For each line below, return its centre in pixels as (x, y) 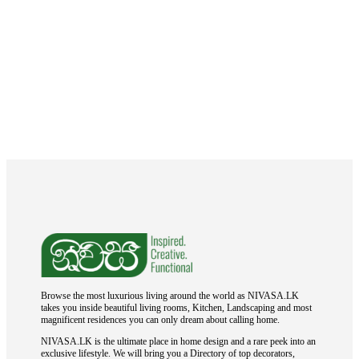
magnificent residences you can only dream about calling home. (161, 319)
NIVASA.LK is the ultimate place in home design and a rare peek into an (179, 341)
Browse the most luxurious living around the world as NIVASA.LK (170, 295)
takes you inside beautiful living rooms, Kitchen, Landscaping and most (177, 307)
